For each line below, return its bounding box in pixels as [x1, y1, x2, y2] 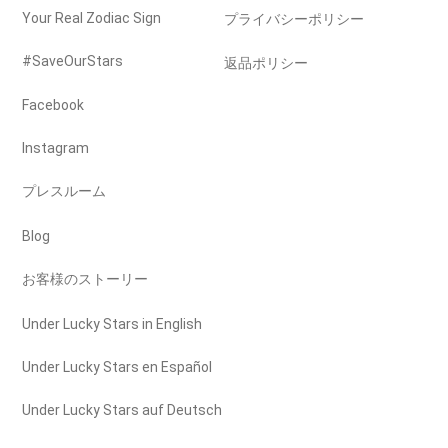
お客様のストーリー [22, 271, 149, 288]
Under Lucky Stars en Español [22, 358, 213, 375]
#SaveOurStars [22, 53, 124, 70]
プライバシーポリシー [224, 10, 364, 27]
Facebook [22, 96, 85, 113]
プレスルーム [22, 183, 107, 200]
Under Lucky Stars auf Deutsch [22, 402, 223, 419]
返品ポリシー [224, 55, 308, 72]
